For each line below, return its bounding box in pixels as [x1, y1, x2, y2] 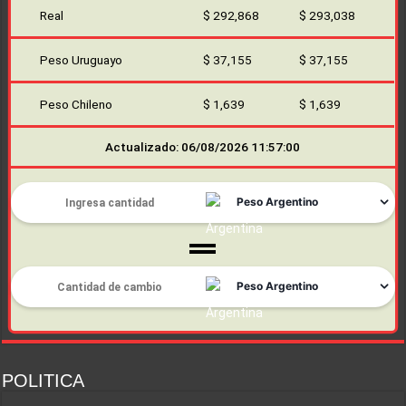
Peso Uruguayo [40, 53, 123, 68]
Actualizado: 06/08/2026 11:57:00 [105, 140, 301, 155]
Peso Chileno [40, 97, 113, 112]
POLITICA [2, 371, 85, 391]
